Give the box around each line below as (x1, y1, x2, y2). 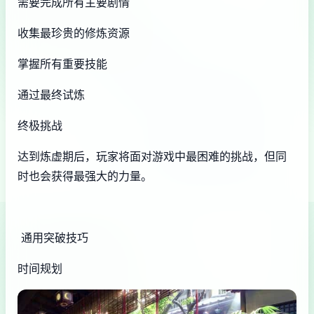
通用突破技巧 (18, 231, 88, 245)
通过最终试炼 (18, 88, 85, 102)
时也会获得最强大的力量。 (18, 169, 152, 184)
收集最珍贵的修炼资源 (18, 26, 130, 41)
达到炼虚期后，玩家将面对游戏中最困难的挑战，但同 (18, 149, 287, 164)
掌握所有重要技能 (18, 57, 107, 71)
